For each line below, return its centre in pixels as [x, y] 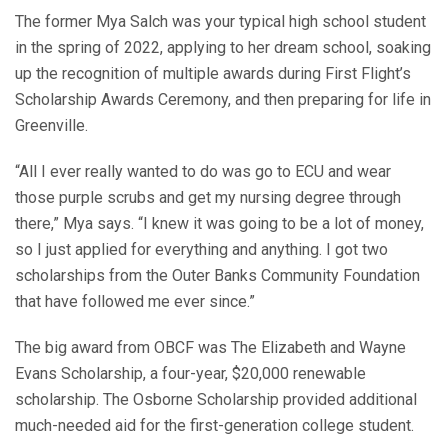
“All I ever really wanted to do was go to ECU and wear [203, 171]
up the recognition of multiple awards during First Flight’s [213, 73]
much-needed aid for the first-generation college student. [214, 425]
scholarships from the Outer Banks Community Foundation [217, 275]
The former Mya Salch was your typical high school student [220, 21]
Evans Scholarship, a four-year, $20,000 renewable [190, 373]
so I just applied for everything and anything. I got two [201, 249]
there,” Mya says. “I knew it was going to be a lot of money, [219, 223]
